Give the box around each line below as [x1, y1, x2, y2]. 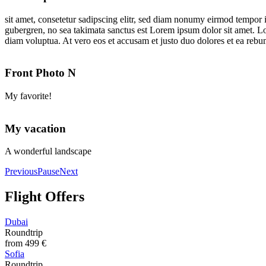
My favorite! [5, 90, 52, 101]
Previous [5, 166, 37, 177]
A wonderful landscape [5, 146, 91, 157]
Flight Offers [5, 189, 84, 205]
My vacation [5, 122, 66, 135]
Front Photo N [5, 66, 76, 80]
